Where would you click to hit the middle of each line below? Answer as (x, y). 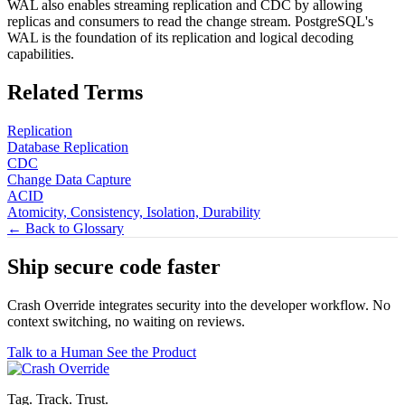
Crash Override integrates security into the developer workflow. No (199, 306)
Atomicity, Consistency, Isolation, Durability (134, 212)
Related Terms (75, 92)
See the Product (151, 353)
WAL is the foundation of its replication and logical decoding (180, 37)
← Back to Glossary (66, 228)
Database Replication (68, 146)
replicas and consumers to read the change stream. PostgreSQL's (190, 21)
